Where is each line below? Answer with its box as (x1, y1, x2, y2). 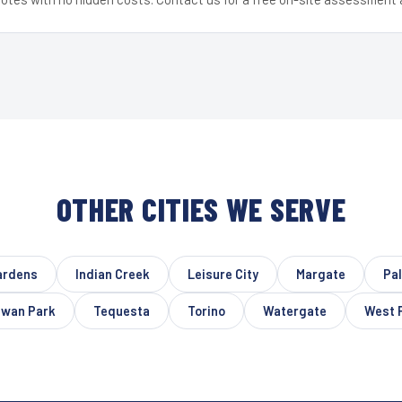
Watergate (263, 302, 327, 319)
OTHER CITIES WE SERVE (56, 189, 346, 228)
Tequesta (93, 302, 150, 319)
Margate (296, 266, 345, 282)
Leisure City (188, 266, 258, 282)
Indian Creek (75, 266, 150, 282)
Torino (188, 302, 225, 319)
